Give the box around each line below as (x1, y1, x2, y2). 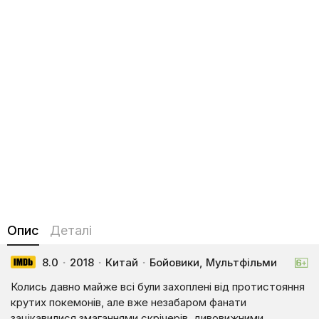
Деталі (50, 223, 92, 238)
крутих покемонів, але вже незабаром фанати (11, 296, 246, 309)
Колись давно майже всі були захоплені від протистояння (11, 280, 305, 293)
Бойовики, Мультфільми (147, 256, 277, 269)
